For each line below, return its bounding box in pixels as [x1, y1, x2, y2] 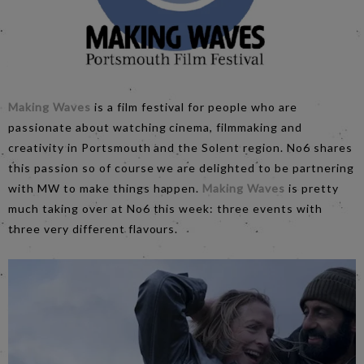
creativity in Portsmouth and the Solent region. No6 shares [8, 140, 353, 154]
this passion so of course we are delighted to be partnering [8, 160, 354, 175]
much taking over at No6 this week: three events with [8, 201, 323, 215]
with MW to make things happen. [8, 180, 203, 195]
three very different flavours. [8, 221, 179, 236]
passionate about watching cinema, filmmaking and [8, 119, 303, 134]
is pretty [285, 180, 339, 195]
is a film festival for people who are [90, 99, 298, 114]
